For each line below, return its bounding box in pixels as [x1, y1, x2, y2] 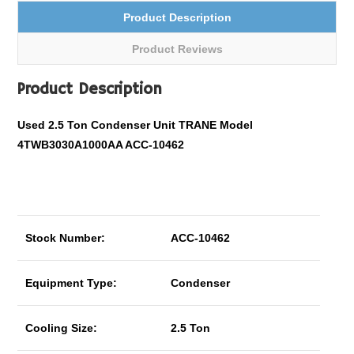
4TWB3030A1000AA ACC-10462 [17, 138, 185, 151]
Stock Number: [25, 232, 106, 244]
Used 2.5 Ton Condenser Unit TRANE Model [17, 119, 254, 131]
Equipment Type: [25, 277, 118, 289]
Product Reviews [131, 43, 223, 55]
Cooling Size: [25, 322, 98, 334]
